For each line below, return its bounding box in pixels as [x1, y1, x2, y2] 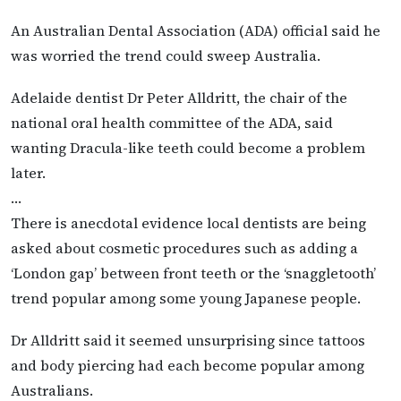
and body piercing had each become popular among [11, 354, 364, 375]
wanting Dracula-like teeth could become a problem [11, 137, 365, 158]
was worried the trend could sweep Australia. [11, 45, 320, 65]
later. [11, 162, 46, 183]
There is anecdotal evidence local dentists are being [11, 212, 366, 233]
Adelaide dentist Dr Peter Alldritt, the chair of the [11, 87, 347, 107]
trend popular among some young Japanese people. [11, 287, 361, 308]
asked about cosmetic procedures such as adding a [11, 237, 358, 258]
